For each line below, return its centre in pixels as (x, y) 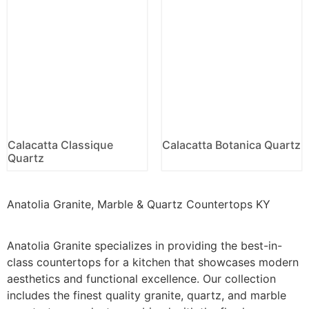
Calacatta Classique (60, 144)
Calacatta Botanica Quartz (231, 144)
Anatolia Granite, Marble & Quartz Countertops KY (139, 204)
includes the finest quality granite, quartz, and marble (147, 295)
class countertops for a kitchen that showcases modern (153, 262)
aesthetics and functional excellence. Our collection (141, 278)
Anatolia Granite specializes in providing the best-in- (144, 245)
